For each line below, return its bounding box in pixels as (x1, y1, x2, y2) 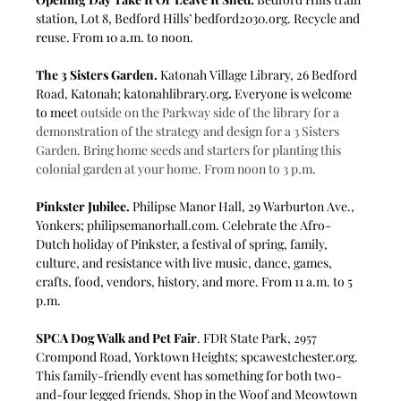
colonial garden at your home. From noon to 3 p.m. (36, 159, 317, 177)
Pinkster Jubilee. (36, 197, 131, 215)
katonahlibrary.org (124, 84, 229, 102)
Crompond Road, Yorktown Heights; (36, 347, 242, 365)
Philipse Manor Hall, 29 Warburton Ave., (130, 197, 358, 215)
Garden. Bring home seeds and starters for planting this (36, 141, 345, 158)
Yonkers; (36, 216, 88, 234)
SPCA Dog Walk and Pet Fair (36, 328, 198, 346)
